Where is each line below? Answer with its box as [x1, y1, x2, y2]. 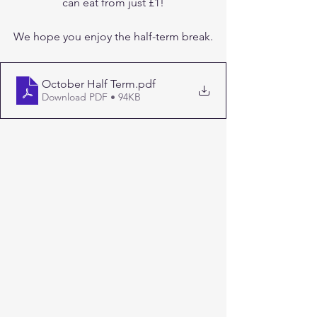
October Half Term [42, 77, 135, 91]
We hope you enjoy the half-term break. [13, 29, 213, 43]
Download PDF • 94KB [42, 91, 141, 104]
